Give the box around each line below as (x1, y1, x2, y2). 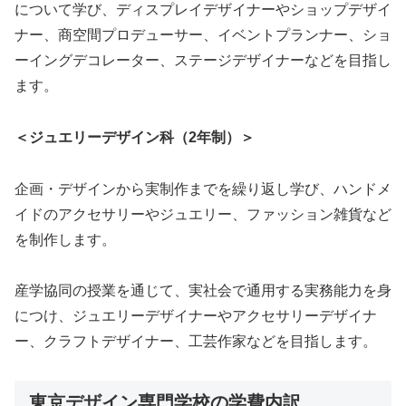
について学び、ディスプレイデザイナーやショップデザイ (14, 2, 391, 18)
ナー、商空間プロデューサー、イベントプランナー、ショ (14, 27, 391, 43)
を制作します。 (14, 231, 116, 247)
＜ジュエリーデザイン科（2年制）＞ (14, 129, 255, 145)
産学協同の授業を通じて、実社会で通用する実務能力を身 (14, 283, 391, 299)
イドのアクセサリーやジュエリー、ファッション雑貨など (14, 206, 391, 222)
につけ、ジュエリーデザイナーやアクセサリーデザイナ (14, 308, 377, 324)
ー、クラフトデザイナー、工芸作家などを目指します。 (14, 333, 377, 350)
